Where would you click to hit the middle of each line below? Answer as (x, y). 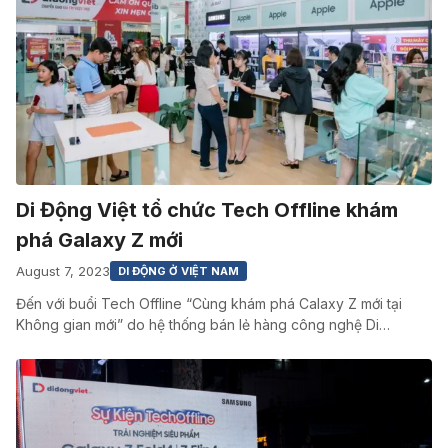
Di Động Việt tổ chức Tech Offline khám (207, 210)
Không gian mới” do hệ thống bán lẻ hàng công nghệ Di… (203, 325)
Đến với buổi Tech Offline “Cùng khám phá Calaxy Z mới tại (209, 304)
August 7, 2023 (63, 270)
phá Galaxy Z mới (99, 240)
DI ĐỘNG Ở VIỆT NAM (178, 271)
